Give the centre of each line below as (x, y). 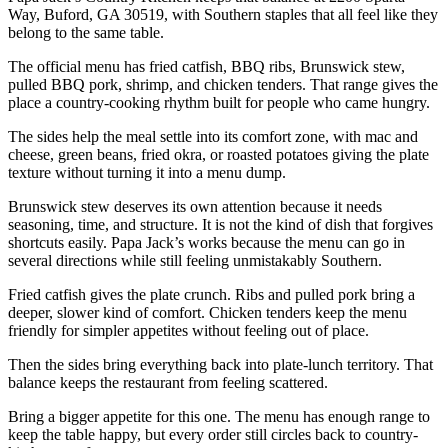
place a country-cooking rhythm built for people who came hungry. (219, 102)
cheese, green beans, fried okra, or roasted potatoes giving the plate (218, 154)
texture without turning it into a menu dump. (147, 172)
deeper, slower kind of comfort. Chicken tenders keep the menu (207, 312)
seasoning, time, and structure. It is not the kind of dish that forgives (220, 224)
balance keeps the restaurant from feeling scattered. (168, 382)
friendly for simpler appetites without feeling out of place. (188, 330)
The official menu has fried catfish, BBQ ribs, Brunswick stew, (206, 66)
